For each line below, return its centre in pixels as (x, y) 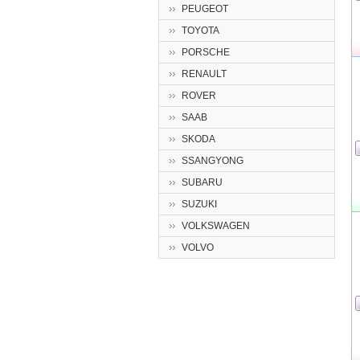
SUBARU (202, 182)
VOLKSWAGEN (216, 226)
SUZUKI (199, 204)
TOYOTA (200, 31)
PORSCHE (206, 52)
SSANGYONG (213, 161)
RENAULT (204, 74)
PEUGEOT (205, 9)
